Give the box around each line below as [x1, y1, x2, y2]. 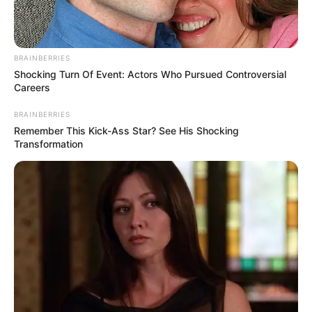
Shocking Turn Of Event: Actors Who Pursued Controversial [14, 68, 286, 81]
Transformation [14, 138, 83, 150]
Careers [14, 81, 50, 94]
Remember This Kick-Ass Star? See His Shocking [14, 125, 239, 137]
